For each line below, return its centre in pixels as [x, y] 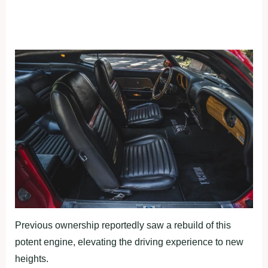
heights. [32, 259]
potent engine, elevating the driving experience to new [129, 242]
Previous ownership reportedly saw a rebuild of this [123, 226]
